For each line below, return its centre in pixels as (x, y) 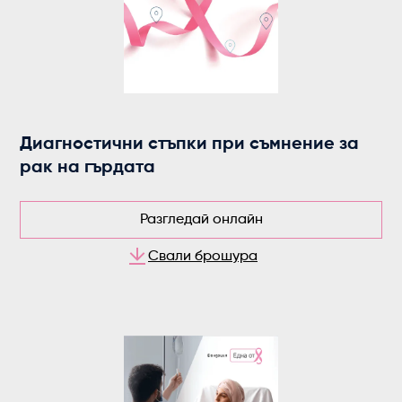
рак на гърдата (88, 167)
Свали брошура (203, 256)
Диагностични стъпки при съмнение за (190, 144)
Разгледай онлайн (201, 219)
